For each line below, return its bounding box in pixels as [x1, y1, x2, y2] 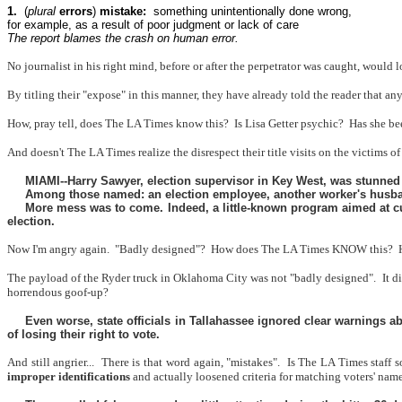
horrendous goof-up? [7, 285, 109, 299]
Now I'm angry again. [7, 242, 109, 256]
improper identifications [7, 370, 130, 383]
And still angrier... [7, 355, 95, 369]
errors [59, 4, 92, 18]
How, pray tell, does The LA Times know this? [7, 117, 229, 130]
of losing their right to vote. [7, 328, 160, 341]
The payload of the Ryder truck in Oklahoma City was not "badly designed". [7, 271, 377, 284]
